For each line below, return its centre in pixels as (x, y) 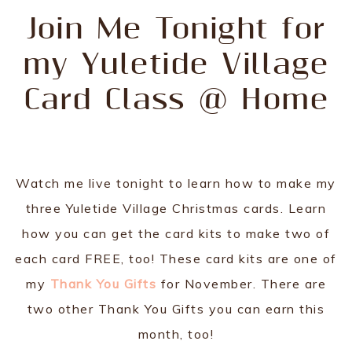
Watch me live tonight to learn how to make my (176, 183)
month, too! (176, 334)
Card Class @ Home (176, 100)
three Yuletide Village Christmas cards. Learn (176, 208)
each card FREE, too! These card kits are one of (176, 258)
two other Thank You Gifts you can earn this (176, 308)
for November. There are (241, 283)
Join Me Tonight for (176, 29)
